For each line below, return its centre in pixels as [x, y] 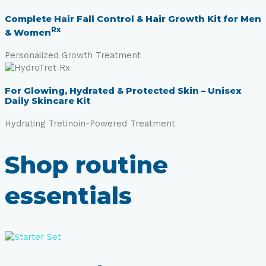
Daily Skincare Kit [47, 101]
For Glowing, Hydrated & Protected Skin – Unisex [123, 91]
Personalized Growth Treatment [73, 56]
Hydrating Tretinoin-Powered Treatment [90, 124]
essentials [68, 196]
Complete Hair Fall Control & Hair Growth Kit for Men [133, 19]
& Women [28, 32]
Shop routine [86, 165]
